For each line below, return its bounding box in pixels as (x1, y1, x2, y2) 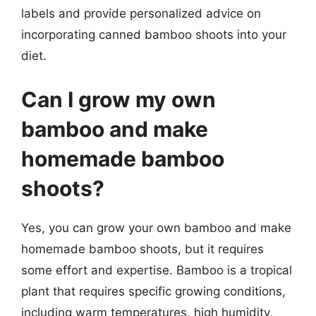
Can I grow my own (21, 86, 216, 112)
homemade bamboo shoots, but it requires (21, 241, 264, 256)
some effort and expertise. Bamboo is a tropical (21, 262, 292, 277)
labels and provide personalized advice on (21, 6, 261, 20)
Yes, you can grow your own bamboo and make (21, 220, 291, 235)
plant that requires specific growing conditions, (21, 284, 286, 298)
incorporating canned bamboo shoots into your (21, 28, 286, 42)
